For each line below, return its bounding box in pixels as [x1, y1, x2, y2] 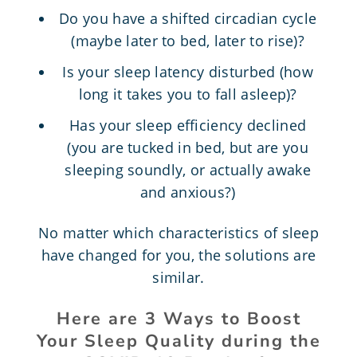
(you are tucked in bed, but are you [67, 137, 308, 157]
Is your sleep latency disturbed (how [62, 62, 314, 82]
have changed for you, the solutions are [41, 245, 316, 265]
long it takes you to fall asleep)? [78, 84, 297, 104]
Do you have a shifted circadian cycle [59, 9, 317, 29]
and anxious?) [139, 182, 236, 202]
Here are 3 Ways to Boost [56, 306, 301, 331]
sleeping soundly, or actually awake [65, 159, 311, 179]
